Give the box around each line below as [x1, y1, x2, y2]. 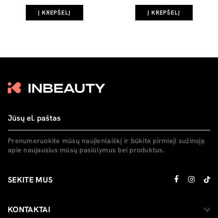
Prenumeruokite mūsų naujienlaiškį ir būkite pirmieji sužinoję [8, 136, 205, 145]
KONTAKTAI [8, 204, 50, 215]
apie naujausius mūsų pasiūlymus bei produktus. [8, 145, 164, 154]
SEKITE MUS [8, 174, 53, 185]
